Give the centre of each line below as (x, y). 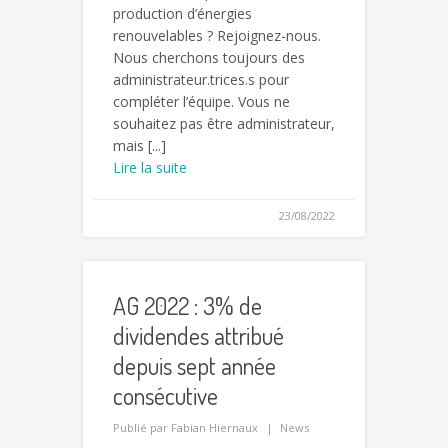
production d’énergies (182, 14)
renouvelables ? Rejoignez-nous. (217, 36)
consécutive (165, 396)
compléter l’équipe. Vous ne (201, 102)
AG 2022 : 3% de (187, 306)
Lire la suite (150, 168)
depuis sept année (194, 366)
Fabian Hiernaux (214, 428)
